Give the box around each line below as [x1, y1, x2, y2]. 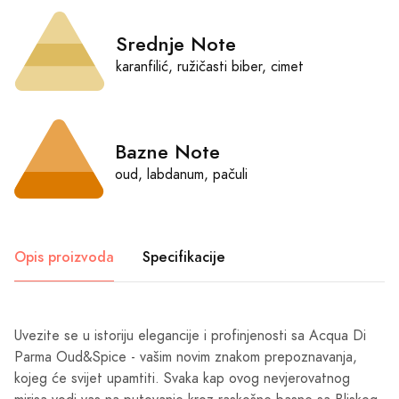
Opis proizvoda [14, 247, 114, 268]
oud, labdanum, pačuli [115, 164, 248, 184]
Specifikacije [142, 247, 225, 268]
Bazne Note [115, 137, 220, 166]
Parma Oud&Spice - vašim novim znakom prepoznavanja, [14, 347, 357, 368]
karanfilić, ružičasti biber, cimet [116, 56, 304, 77]
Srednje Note [116, 29, 236, 58]
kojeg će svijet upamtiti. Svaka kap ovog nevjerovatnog [14, 369, 350, 389]
